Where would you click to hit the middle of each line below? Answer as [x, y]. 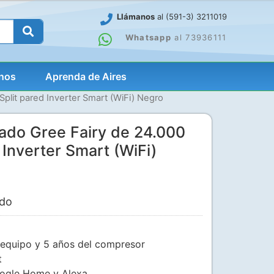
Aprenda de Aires [86, 77]
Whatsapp [148, 37]
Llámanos [135, 17]
